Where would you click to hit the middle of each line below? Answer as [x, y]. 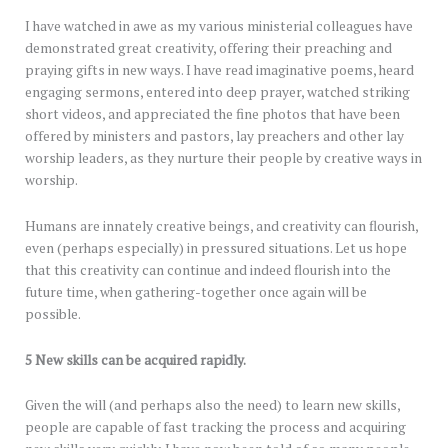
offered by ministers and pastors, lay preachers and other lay [214, 135]
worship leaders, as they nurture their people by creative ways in [223, 157]
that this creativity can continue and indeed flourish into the [208, 269]
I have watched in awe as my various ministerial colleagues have [219, 25]
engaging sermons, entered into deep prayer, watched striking [217, 91]
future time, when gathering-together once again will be [196, 291]
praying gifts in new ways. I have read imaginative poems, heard [219, 69]
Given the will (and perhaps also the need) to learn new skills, [212, 405]
